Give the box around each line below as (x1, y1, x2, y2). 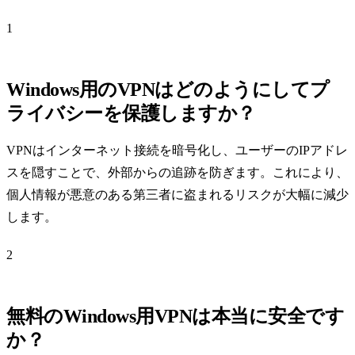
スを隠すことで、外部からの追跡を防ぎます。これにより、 (6, 165, 349, 179)
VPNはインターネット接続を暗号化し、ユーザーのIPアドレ (6, 143, 348, 157)
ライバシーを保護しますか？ (6, 102, 256, 124)
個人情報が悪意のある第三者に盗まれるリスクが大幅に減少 (6, 187, 349, 201)
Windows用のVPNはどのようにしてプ (6, 78, 330, 100)
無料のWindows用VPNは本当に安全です (6, 305, 345, 326)
